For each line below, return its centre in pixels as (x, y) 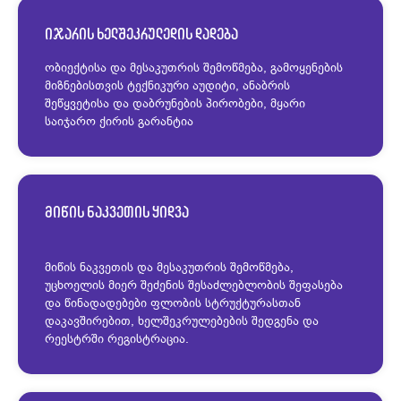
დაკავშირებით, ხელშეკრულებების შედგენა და (182, 320)
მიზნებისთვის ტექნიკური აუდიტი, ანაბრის (167, 85)
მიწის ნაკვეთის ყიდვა (117, 212)
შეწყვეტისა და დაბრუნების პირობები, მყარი (175, 103)
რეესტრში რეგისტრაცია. (117, 338)
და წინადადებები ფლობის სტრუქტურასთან (173, 303)
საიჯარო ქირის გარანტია (119, 121)
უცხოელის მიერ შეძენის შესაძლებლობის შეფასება (194, 285)
